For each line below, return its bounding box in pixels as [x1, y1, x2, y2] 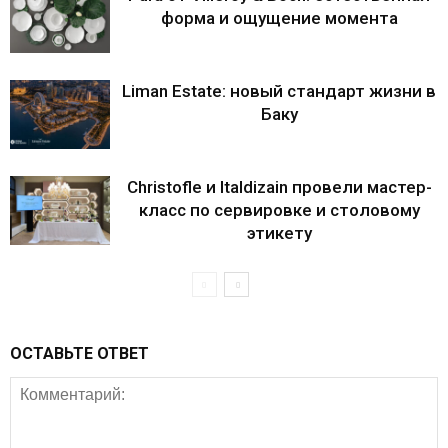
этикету [246, 222, 312, 243]
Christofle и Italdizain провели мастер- [126, 176, 432, 197]
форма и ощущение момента [160, 7, 398, 28]
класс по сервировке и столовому [138, 199, 420, 220]
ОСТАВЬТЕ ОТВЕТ [10, 343, 149, 363]
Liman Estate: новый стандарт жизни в [122, 80, 436, 101]
